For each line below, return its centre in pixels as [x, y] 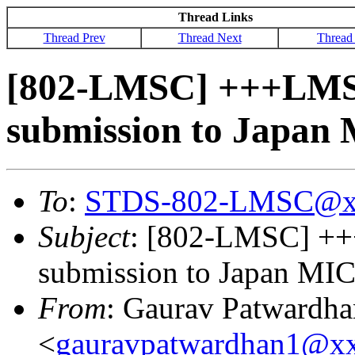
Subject [84, 236]
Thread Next [210, 38]
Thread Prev [74, 38]
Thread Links [215, 17]
